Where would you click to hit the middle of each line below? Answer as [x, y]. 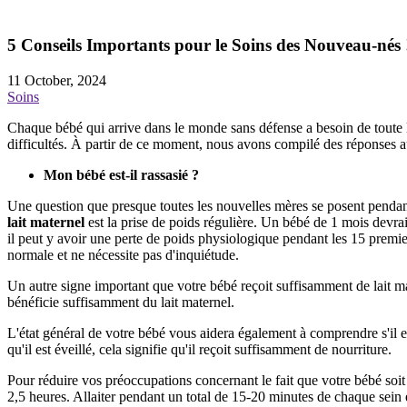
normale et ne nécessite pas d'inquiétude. [123, 254]
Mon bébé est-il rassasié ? [121, 174]
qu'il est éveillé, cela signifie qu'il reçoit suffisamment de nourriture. [199, 349]
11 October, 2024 [57, 80]
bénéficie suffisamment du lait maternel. [121, 302]
